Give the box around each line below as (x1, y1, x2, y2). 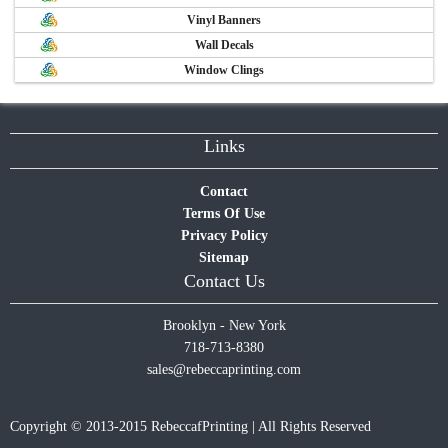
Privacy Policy (180, 227, 268, 243)
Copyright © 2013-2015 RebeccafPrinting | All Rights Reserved (10, 418, 371, 434)
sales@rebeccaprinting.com (147, 361, 301, 377)
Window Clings (184, 63, 264, 78)
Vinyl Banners (187, 13, 261, 28)
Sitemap (199, 249, 249, 265)
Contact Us (183, 270, 265, 291)
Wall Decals (194, 38, 254, 53)
